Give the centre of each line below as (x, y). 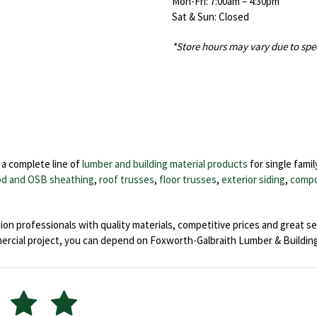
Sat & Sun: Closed (210, 16)
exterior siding (253, 179)
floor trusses (188, 179)
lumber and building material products (165, 163)
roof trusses (127, 179)
